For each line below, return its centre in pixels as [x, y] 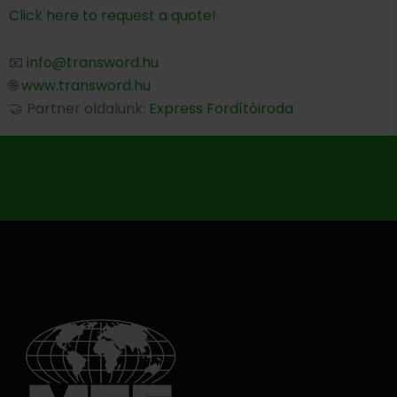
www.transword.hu [86, 86]
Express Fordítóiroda [221, 109]
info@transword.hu [93, 63]
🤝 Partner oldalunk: [79, 109]
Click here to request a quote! [113, 16]
